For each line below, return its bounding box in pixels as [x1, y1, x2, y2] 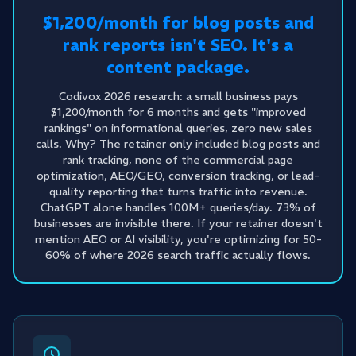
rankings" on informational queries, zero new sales [44, 121, 312, 135]
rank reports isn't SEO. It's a [63, 35, 293, 55]
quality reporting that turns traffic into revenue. [48, 184, 308, 199]
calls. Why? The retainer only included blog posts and [36, 137, 320, 151]
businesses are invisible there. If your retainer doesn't [33, 216, 323, 230]
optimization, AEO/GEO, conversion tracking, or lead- [37, 168, 319, 183]
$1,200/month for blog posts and [42, 13, 314, 33]
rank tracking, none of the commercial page [63, 153, 293, 167]
